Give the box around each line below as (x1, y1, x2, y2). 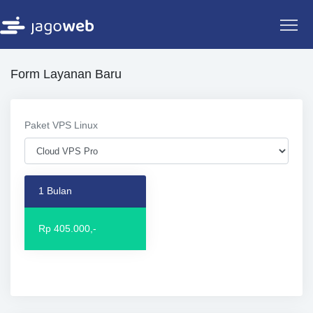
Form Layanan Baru (10, 67, 122, 81)
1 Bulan (38, 185, 72, 196)
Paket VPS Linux (24, 119, 98, 131)
